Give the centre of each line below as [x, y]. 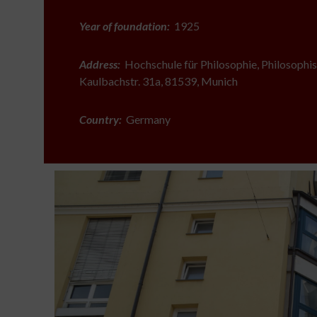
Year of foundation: [125, 26]
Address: [100, 64]
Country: [100, 119]
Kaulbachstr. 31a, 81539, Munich [158, 81]
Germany [146, 119]
